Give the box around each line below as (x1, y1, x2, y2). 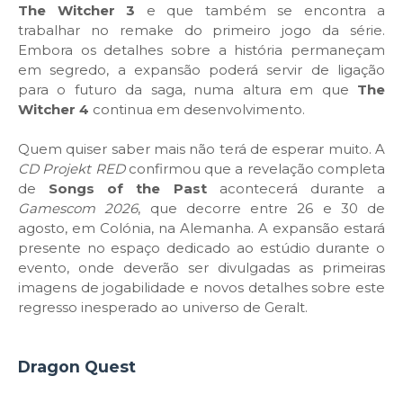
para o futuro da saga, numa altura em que (18, 80, 357, 98)
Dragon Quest (18, 356, 136, 376)
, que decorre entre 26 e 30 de (138, 199, 385, 217)
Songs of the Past (49, 179, 207, 197)
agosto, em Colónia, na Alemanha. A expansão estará (18, 219, 385, 237)
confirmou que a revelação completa (124, 159, 386, 177)
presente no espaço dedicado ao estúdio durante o (18, 238, 385, 256)
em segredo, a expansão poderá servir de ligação (18, 60, 385, 78)
